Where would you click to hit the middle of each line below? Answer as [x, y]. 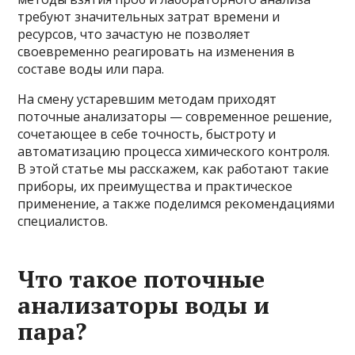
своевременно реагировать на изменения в [157, 52]
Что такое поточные [141, 279]
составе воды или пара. [91, 69]
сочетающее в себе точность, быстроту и [147, 134]
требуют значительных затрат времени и [149, 17]
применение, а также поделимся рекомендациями [176, 204]
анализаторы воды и [144, 305]
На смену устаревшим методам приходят [147, 99]
